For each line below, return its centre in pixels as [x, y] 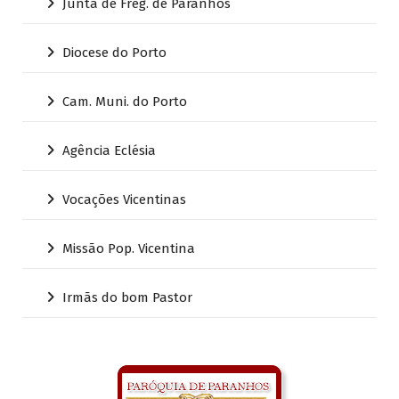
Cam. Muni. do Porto [125, 101]
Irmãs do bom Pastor [127, 297]
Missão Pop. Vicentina [129, 248]
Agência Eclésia [109, 150]
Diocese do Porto [114, 52]
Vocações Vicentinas [124, 199]
